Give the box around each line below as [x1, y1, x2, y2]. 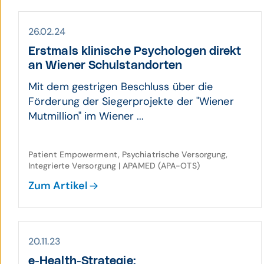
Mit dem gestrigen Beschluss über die [28, 80, 213, 94]
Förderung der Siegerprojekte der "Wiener [28, 94, 234, 108]
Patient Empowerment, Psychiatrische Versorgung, [28, 149, 228, 160]
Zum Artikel [28, 179, 88, 193]
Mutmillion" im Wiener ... [28, 109, 144, 123]
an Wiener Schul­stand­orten [28, 60, 183, 71]
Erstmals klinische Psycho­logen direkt [28, 45, 242, 57]
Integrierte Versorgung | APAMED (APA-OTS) [28, 160, 200, 171]
